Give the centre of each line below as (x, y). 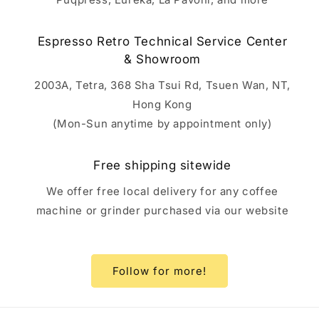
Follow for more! (159, 271)
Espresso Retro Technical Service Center (162, 41)
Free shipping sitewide (162, 165)
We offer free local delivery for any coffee (162, 191)
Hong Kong (162, 104)
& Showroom (162, 59)
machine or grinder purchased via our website (162, 210)
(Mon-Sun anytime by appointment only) (162, 124)
